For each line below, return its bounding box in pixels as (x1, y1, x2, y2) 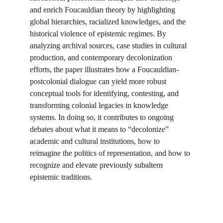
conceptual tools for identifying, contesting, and (30, 89, 181, 98)
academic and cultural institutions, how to (30, 137, 162, 145)
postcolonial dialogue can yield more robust (30, 77, 168, 86)
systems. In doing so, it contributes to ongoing (30, 113, 176, 121)
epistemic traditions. (30, 173, 92, 181)
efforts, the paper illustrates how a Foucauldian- (30, 65, 179, 74)
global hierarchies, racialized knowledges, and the (30, 17, 188, 26)
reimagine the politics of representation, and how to (30, 149, 192, 157)
